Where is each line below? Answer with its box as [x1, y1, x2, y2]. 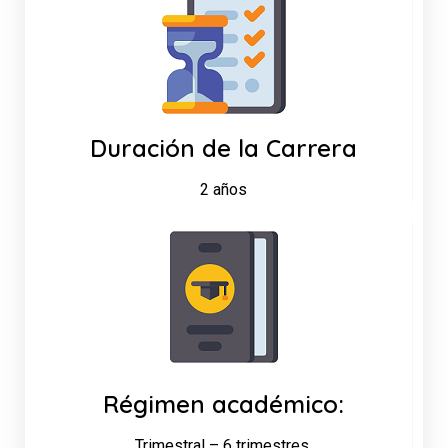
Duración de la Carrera [90, 133, 357, 163]
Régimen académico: [103, 389, 344, 419]
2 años [200, 180, 247, 199]
